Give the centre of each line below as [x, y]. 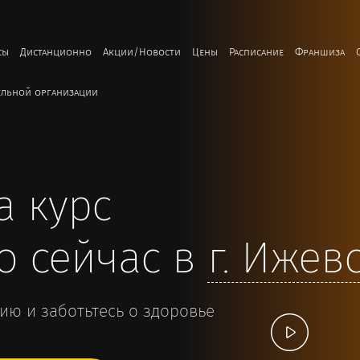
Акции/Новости [142, 53]
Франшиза [320, 53]
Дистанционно [56, 53]
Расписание [256, 53]
